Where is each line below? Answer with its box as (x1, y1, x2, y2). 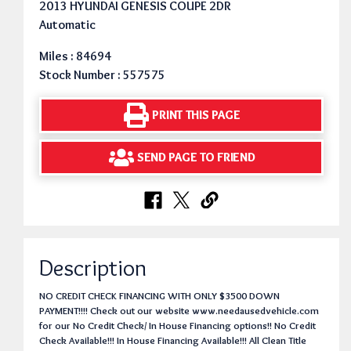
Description (39, 252, 147, 282)
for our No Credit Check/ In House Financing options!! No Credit (39, 319, 316, 331)
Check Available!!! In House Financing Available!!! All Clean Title (39, 334, 306, 346)
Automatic (39, 16, 96, 32)
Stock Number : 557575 (39, 67, 165, 82)
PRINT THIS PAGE (152, 107, 241, 123)
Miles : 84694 (39, 48, 111, 63)
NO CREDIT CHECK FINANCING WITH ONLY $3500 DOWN (39, 289, 280, 302)
